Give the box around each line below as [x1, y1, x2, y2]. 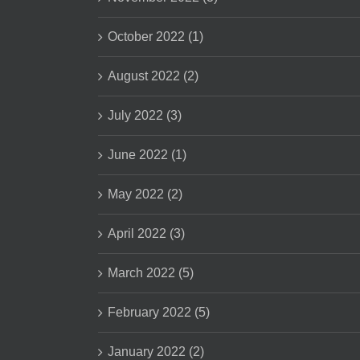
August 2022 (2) [108, 69, 198, 83]
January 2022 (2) [108, 345, 204, 358]
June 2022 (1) [108, 148, 186, 162]
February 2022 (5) [108, 305, 210, 319]
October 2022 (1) [108, 30, 203, 43]
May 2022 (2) [108, 187, 182, 201]
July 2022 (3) [108, 108, 182, 122]
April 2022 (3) [108, 227, 185, 240]
